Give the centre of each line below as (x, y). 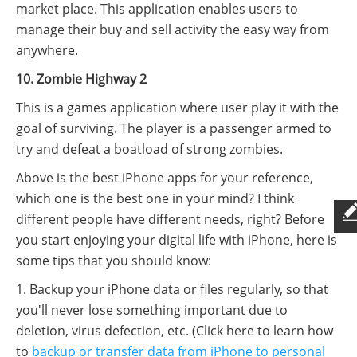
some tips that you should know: (114, 261)
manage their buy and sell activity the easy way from (173, 29)
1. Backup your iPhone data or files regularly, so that (172, 289)
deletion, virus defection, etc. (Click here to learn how (175, 331)
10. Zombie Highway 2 (81, 79)
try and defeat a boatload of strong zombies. (149, 149)
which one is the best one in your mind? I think (155, 198)
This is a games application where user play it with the (177, 108)
